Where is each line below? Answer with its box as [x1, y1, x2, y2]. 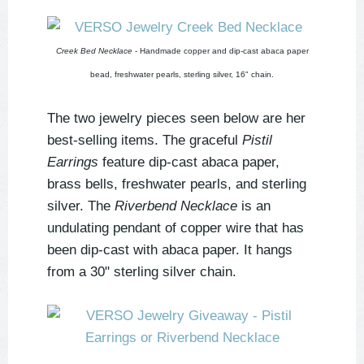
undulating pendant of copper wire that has [47, 220, 304, 236]
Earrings [47, 154, 98, 171]
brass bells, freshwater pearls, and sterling [47, 176, 306, 193]
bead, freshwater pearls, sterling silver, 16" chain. [90, 70, 274, 80]
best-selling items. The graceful [47, 132, 242, 149]
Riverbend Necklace [115, 198, 237, 214]
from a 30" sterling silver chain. [47, 264, 236, 280]
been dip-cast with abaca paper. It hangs [47, 242, 292, 258]
